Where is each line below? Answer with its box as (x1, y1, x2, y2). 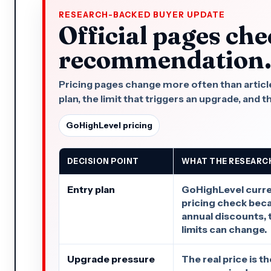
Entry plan (67, 183, 115, 195)
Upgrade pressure (67, 252, 155, 265)
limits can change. (181, 223, 267, 235)
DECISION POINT (67, 156, 139, 166)
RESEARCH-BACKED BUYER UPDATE (59, 10, 225, 19)
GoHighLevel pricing (66, 120, 152, 130)
